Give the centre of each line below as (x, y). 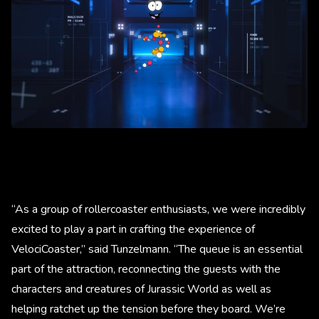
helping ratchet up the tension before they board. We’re (148, 309)
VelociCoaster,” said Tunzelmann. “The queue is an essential (157, 249)
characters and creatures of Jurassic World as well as (141, 289)
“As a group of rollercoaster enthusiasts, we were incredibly (158, 209)
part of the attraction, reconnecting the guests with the (146, 269)
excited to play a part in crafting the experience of (133, 229)
